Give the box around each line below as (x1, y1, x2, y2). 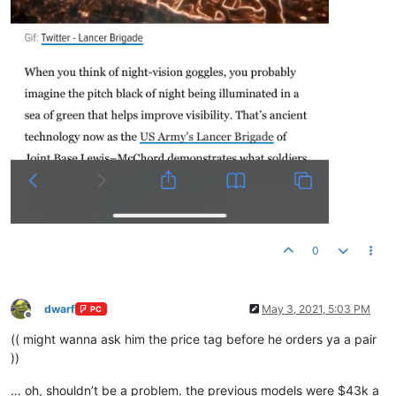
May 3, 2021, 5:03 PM (262, 301, 370, 316)
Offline (27, 315, 60, 329)
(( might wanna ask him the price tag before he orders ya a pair (11, 331, 377, 346)
